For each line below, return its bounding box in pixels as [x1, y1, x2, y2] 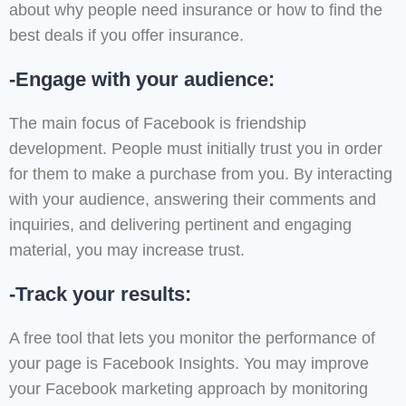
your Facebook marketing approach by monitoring [9, 380, 368, 399]
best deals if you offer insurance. [9, 26, 244, 45]
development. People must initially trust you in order [9, 140, 382, 159]
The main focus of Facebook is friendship [9, 114, 306, 133]
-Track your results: [9, 283, 191, 306]
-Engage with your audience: [9, 68, 275, 92]
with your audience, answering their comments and [9, 190, 376, 209]
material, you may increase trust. [9, 241, 245, 260]
